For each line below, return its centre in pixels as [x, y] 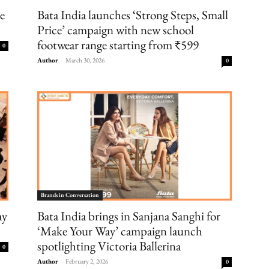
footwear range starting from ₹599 [118, 44]
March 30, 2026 [85, 60]
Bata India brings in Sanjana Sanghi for [129, 216]
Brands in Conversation [70, 195]
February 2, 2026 [87, 261]
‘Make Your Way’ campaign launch [120, 231]
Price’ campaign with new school [116, 29]
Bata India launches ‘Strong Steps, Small [133, 14]
